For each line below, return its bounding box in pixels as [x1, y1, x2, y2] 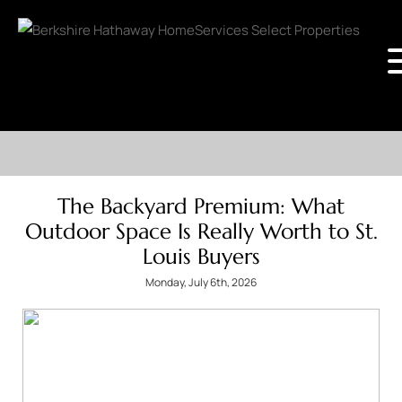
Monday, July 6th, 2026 [145, 275, 257, 290]
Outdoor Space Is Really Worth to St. [24, 218, 378, 245]
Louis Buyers [142, 243, 260, 270]
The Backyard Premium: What [57, 193, 345, 220]
